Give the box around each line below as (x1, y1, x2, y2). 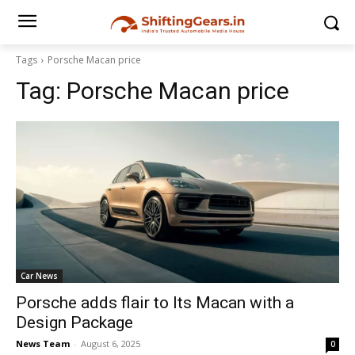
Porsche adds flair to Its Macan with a (16, 293, 294, 312)
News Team (16, 338, 70, 349)
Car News (21, 270, 58, 281)
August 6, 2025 (81, 338, 140, 349)
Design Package (16, 313, 133, 332)
